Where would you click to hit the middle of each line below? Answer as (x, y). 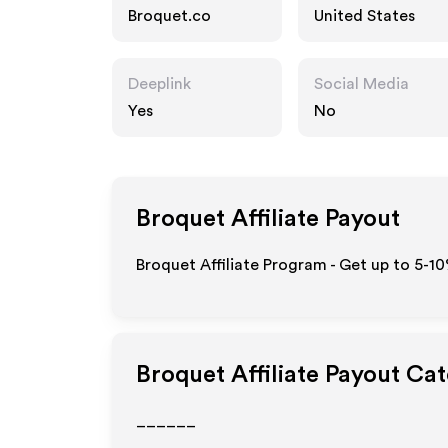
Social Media (361, 84)
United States (364, 16)
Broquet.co (169, 16)
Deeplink (159, 84)
